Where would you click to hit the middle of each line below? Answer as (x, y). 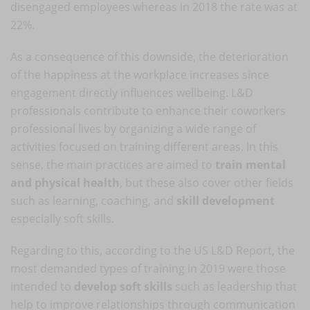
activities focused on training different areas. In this (144, 146)
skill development (226, 200)
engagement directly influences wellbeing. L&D (132, 92)
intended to (42, 286)
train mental (250, 164)
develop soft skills (123, 286)
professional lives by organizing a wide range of (133, 128)
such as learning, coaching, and (93, 200)
